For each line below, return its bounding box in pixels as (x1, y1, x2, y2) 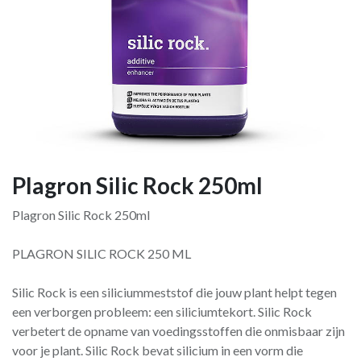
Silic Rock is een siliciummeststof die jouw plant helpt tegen (12, 284, 337, 300)
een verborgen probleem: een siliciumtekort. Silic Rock (12, 304, 312, 319)
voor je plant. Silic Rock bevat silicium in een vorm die (12, 342, 303, 358)
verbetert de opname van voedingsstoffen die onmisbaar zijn (12, 323, 345, 338)
